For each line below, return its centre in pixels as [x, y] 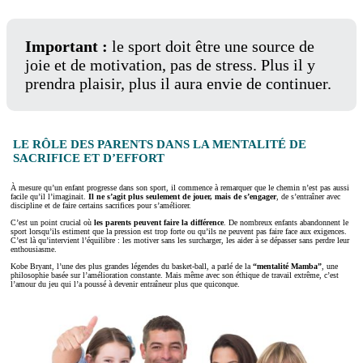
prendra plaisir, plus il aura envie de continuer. [178, 83]
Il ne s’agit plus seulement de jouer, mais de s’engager [182, 197]
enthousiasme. [34, 250]
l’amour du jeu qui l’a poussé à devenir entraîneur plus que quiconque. [125, 284]
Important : [68, 46]
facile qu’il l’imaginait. [49, 197]
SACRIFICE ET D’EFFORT [88, 158]
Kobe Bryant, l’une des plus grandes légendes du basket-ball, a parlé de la [132, 267]
